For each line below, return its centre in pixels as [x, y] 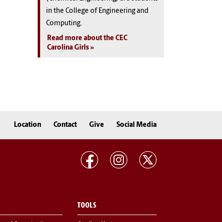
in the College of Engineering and [97, 11]
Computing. [64, 23]
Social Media [137, 125]
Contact [65, 125]
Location [28, 125]
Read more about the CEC [87, 38]
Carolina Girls [68, 48]
